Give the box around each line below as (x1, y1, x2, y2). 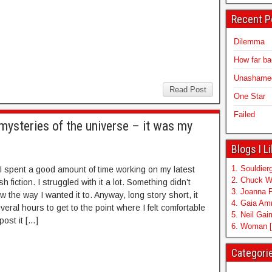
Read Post (169, 84, 206, 94)
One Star (233, 92, 265, 101)
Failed (233, 110, 255, 119)
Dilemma (233, 37, 265, 46)
